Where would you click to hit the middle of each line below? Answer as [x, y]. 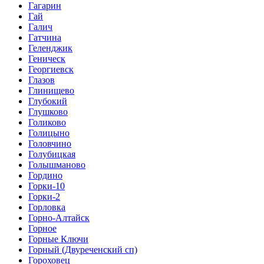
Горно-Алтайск [59, 218]
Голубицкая [52, 154]
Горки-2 [44, 197]
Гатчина [45, 37]
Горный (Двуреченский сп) [83, 250]
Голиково [47, 122]
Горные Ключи [58, 239]
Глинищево [51, 90]
